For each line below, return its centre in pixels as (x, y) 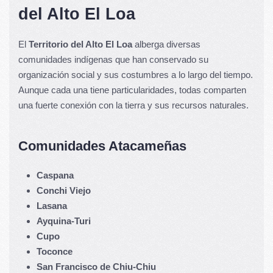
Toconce (55, 251)
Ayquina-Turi (64, 221)
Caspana (55, 175)
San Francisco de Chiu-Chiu (96, 266)
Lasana (52, 205)
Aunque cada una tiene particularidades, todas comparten (132, 90)
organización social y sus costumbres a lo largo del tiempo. (136, 74)
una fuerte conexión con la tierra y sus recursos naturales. (133, 105)
